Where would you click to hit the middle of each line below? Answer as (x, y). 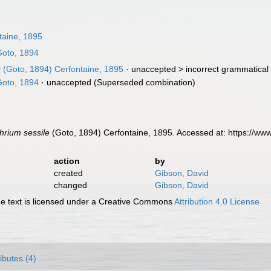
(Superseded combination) (144, 82)
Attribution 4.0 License (217, 201)
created (68, 173)
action (67, 161)
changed (70, 185)
